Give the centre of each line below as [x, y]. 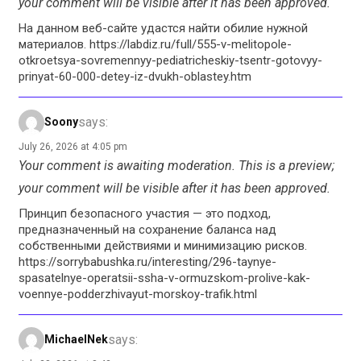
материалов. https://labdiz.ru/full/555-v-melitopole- [155, 44]
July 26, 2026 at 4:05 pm [73, 146]
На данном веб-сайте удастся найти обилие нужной [163, 28]
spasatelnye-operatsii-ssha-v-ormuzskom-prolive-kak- [164, 278]
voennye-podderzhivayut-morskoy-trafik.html [138, 294]
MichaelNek [76, 340]
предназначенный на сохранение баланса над [147, 229]
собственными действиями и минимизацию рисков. [163, 245]
